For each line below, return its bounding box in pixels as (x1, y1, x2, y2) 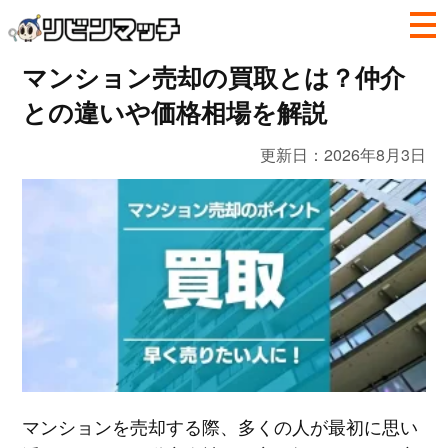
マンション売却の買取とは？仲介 (21, 59, 405, 95)
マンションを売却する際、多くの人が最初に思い (21, 412, 418, 439)
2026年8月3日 (324, 143, 427, 166)
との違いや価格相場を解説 (21, 94, 327, 130)
